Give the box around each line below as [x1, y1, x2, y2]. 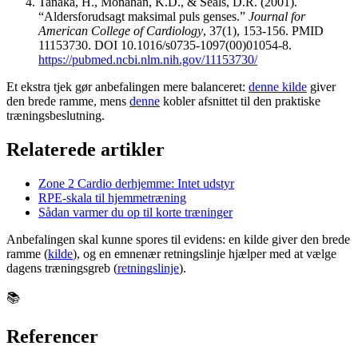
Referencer [6, 326, 98, 348]
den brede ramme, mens [6, 94, 129, 109]
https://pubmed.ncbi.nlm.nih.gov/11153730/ [38, 53, 257, 67]
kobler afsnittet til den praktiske [160, 94, 320, 109]
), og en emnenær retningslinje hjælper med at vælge [73, 247, 336, 261]
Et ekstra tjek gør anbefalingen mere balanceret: [6, 80, 249, 94]
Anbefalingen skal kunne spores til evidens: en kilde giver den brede [6, 233, 350, 247]
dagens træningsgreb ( [6, 261, 117, 276]
